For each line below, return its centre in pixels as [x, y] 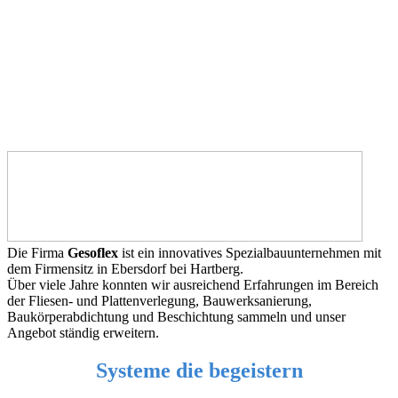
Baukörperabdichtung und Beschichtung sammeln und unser [176, 317]
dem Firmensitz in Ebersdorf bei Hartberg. [127, 269]
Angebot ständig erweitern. [83, 333]
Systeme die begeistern [199, 370]
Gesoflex [91, 253]
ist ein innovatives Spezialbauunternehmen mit [250, 253]
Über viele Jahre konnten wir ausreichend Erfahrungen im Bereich [193, 285]
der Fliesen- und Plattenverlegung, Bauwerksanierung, [159, 301]
